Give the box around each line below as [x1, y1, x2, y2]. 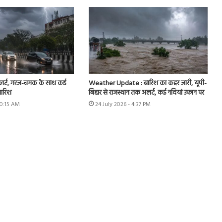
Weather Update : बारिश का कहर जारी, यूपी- [88, 78, 207, 90]
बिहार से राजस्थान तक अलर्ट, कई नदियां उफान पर [88, 87, 204, 99]
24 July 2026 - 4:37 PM [95, 100, 151, 110]
